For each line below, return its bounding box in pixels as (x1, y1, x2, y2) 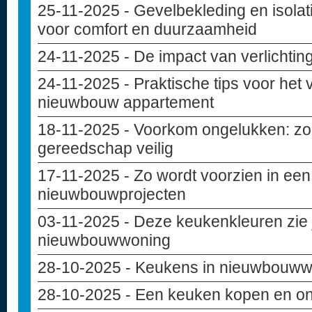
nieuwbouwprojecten (38, 185, 186, 203)
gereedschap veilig (38, 139, 173, 157)
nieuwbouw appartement (38, 93, 214, 111)
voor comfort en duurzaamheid (38, 20, 257, 38)
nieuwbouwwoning (38, 231, 171, 249)
